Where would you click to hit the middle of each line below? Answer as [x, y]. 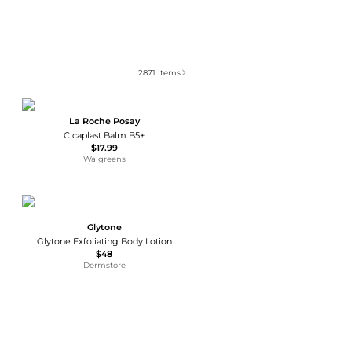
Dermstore [104, 265]
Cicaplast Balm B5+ [104, 135]
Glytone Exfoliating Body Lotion [104, 241]
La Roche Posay [104, 121]
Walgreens [104, 159]
